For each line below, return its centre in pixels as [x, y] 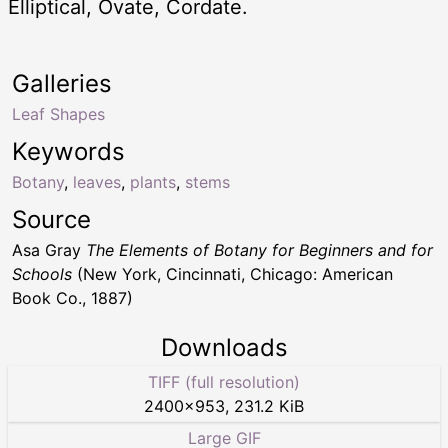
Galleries [62, 84]
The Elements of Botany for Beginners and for [259, 250]
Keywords [68, 152]
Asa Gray [49, 250]
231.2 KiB [269, 406]
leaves [97, 182]
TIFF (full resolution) [224, 382]
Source [51, 220]
